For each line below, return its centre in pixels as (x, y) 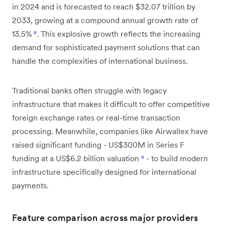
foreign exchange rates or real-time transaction (96, 117)
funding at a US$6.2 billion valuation (77, 158)
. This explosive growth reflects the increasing (119, 33)
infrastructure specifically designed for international (104, 172)
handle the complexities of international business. (100, 61)
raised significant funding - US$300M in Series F (98, 144)
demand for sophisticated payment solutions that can (106, 47)
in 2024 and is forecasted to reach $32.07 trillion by (104, 6)
